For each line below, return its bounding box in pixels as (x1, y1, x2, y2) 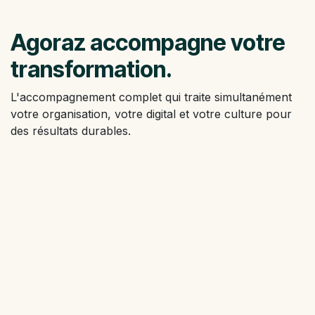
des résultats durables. (11, 124, 131, 139)
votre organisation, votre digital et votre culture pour (11, 107, 292, 122)
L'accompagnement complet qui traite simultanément (11, 90, 292, 105)
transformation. (11, 56, 172, 84)
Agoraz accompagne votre (11, 29, 285, 57)
